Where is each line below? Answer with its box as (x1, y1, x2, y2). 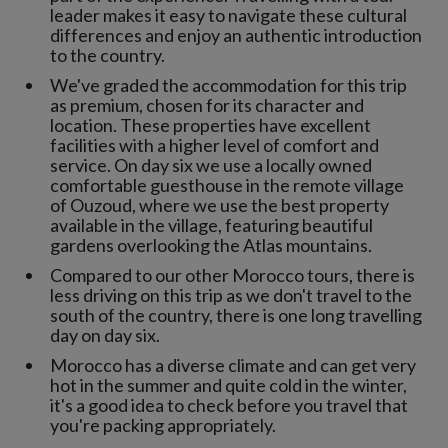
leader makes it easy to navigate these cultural (50, 3, 407, 26)
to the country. (50, 43, 165, 66)
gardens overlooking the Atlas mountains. (50, 233, 372, 256)
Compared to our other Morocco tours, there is (50, 263, 415, 286)
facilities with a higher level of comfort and (50, 133, 379, 156)
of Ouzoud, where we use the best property (50, 193, 389, 216)
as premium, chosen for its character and (50, 93, 364, 116)
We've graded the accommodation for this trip (50, 73, 407, 96)
